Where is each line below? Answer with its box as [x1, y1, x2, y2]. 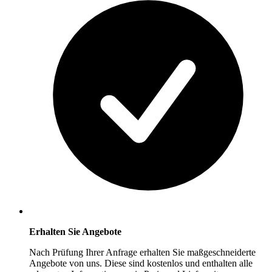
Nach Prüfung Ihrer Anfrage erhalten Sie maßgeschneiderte [29, 247, 256, 258]
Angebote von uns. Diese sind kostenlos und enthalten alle [29, 258, 253, 269]
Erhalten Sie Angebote [29, 226, 121, 237]
